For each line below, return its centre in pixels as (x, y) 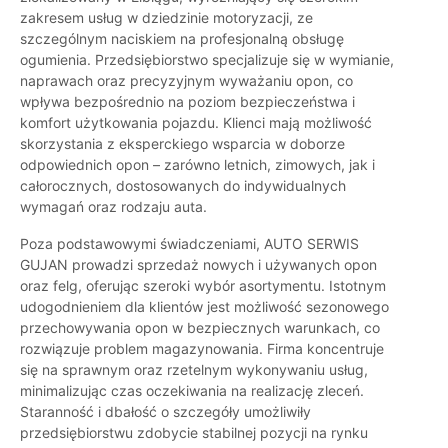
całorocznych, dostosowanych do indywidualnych (183, 186)
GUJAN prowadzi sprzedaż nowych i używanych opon (198, 265)
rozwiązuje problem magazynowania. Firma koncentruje (202, 349)
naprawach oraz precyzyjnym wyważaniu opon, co (186, 81)
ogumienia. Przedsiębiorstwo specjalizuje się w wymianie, (207, 60)
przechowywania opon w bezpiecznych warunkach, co (200, 328)
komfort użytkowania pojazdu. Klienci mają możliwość (196, 123)
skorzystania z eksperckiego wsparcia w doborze (182, 144)
